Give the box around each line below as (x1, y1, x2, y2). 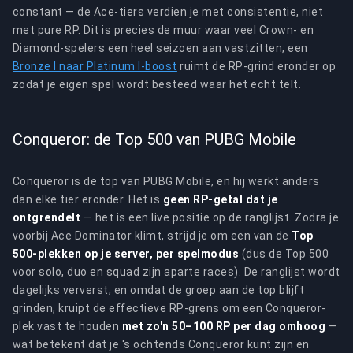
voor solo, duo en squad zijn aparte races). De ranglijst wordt (13, 266, 340, 278)
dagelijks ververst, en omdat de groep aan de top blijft (13, 284, 305, 296)
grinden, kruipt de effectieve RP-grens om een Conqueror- (13, 302, 326, 314)
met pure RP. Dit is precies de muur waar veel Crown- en (13, 24, 314, 36)
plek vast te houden (13, 320, 122, 333)
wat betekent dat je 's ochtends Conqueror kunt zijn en (13, 338, 310, 351)
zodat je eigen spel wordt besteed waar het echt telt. (13, 78, 302, 91)
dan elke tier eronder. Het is (13, 193, 163, 206)
